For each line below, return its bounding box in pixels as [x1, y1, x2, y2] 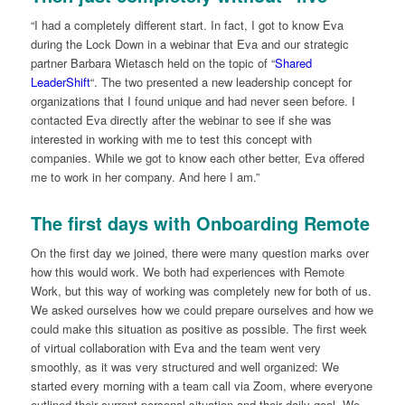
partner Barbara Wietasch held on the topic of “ [30, 54, 275, 72]
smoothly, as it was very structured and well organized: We [30, 358, 339, 376]
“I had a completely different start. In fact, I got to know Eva [30, 16, 344, 34]
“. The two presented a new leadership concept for [89, 73, 352, 91]
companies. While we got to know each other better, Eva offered [30, 149, 364, 167]
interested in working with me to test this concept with [30, 130, 312, 148]
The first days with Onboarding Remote [30, 210, 370, 237]
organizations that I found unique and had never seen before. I [30, 92, 355, 110]
